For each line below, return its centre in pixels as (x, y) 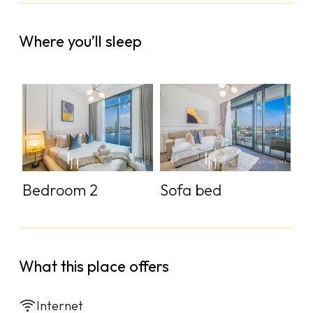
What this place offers (94, 266)
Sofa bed (190, 190)
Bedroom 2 (60, 190)
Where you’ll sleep (80, 42)
